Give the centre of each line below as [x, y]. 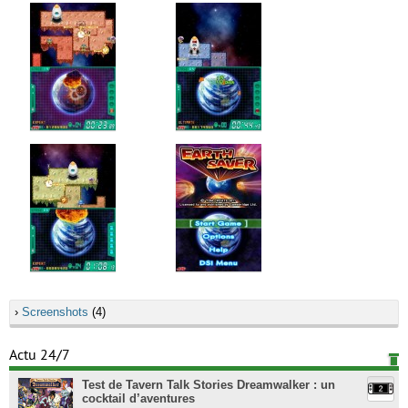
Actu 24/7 [40, 355]
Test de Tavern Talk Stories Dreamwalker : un [209, 385]
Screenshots [55, 312]
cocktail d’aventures [138, 398]
